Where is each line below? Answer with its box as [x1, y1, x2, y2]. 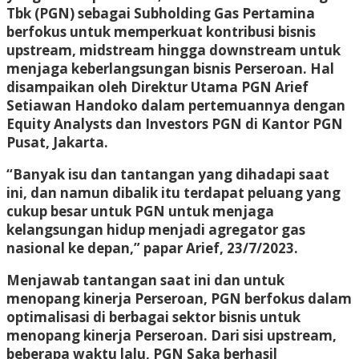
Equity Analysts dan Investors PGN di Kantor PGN [6, 114, 343, 133]
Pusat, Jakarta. [6, 132, 108, 151]
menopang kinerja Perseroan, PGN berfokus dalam [6, 288, 352, 308]
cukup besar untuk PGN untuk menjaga [6, 201, 274, 220]
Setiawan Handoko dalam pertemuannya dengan [6, 95, 345, 115]
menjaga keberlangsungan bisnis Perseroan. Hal [6, 58, 334, 78]
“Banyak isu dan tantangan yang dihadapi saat [6, 164, 329, 184]
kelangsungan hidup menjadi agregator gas [6, 220, 305, 239]
